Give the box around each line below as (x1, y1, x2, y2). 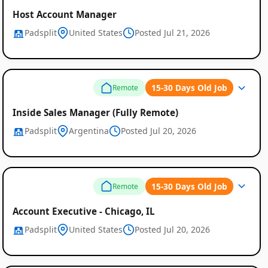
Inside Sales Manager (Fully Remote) (12, 106, 178, 119)
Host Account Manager (12, 8, 117, 20)
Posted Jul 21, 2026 (134, 26, 210, 38)
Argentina (68, 125, 109, 137)
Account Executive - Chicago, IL (12, 205, 155, 217)
